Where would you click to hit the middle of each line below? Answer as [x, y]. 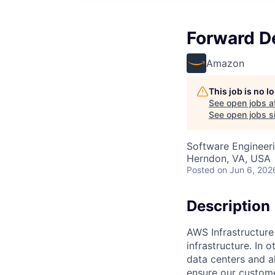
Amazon [225, 63]
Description [228, 206]
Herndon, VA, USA [229, 158]
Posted [201, 170]
